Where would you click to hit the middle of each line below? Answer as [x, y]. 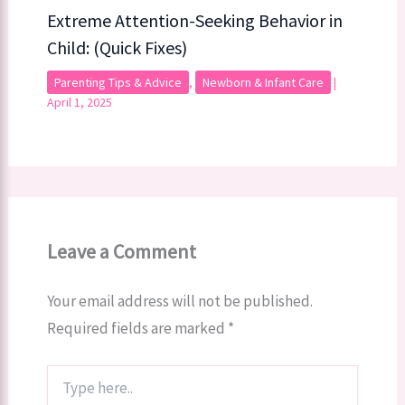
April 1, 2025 [79, 103]
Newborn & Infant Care [263, 83]
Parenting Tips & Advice [118, 83]
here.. [61, 391]
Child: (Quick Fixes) [117, 48]
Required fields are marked [137, 329]
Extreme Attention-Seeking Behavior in [194, 21]
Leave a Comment [121, 252]
